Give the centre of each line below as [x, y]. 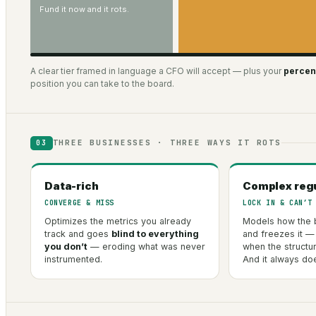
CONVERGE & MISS [79, 202]
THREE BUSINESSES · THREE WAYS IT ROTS [167, 143]
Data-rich [72, 186]
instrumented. [73, 259]
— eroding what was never [146, 246]
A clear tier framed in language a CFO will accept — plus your [157, 71]
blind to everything [155, 233]
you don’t [66, 246]
